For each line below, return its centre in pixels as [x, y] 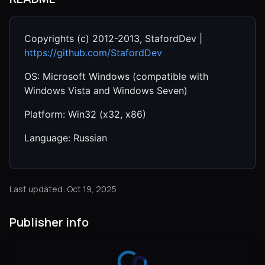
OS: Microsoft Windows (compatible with [116, 76]
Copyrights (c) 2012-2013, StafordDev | [113, 38]
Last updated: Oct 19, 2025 [63, 189]
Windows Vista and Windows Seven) [106, 91]
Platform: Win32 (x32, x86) [85, 114]
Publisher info [49, 222]
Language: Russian [66, 138]
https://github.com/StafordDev [93, 53]
